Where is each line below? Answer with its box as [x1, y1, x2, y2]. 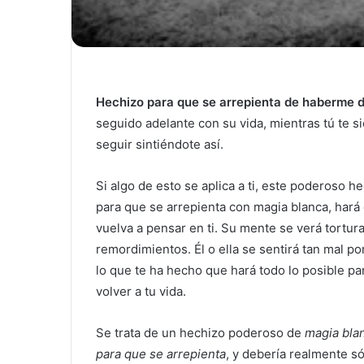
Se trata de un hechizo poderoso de [96, 325, 305, 341]
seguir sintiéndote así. [96, 136, 223, 153]
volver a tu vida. [96, 284, 186, 300]
